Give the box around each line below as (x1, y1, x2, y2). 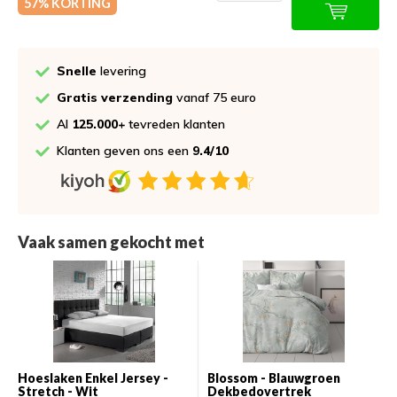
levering (97, 63, 146, 80)
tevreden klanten (125, 116, 225, 133)
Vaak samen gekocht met (18, 231, 205, 252)
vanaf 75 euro (176, 90, 256, 106)
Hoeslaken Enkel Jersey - (18, 370, 168, 385)
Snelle (57, 63, 97, 80)
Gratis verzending (57, 90, 176, 106)
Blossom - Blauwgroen (207, 370, 340, 385)
